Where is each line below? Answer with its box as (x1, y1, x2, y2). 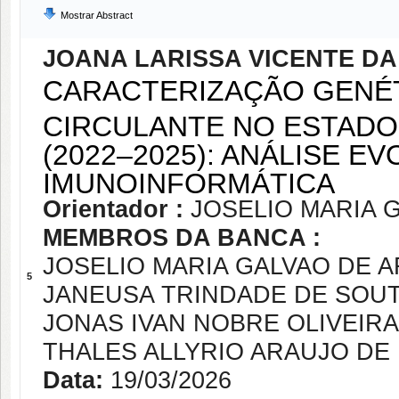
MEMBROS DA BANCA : (43, 224, 321, 251)
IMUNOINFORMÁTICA (43, 167, 343, 194)
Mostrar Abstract (61, 10, 133, 20)
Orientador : (43, 196, 191, 223)
